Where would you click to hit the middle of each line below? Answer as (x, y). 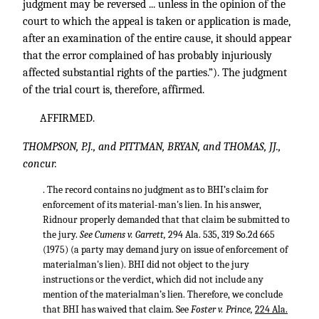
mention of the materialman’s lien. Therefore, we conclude (163, 294)
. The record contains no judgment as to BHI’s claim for (156, 190)
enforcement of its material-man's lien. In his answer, (152, 205)
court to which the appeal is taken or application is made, (157, 21)
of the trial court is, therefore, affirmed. (114, 90)
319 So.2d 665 (248, 235)
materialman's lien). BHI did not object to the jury (146, 265)
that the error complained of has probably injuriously (147, 56)
